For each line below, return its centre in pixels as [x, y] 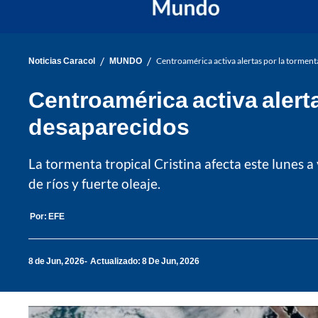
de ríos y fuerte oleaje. [94, 183]
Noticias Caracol [62, 61]
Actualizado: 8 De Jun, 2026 [145, 261]
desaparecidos [109, 126]
